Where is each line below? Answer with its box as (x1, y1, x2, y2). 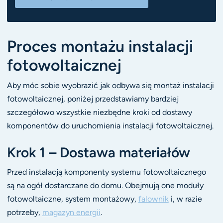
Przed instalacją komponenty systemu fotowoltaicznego (6, 167, 206, 177)
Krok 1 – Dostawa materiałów (6, 144, 190, 161)
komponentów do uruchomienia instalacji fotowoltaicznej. (6, 120, 214, 130)
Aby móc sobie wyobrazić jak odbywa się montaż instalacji (6, 80, 214, 90)
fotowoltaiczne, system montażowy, (6, 194, 138, 204)
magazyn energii (42, 208, 101, 218)
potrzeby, (6, 208, 42, 218)
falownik (138, 194, 169, 204)
